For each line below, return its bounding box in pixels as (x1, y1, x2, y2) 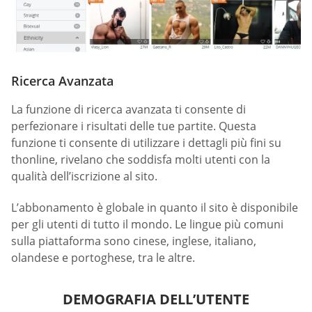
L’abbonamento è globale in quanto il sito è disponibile (11, 200, 298, 216)
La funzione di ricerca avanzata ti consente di (11, 101, 246, 117)
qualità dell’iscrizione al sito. (11, 168, 157, 184)
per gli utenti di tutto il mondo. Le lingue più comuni (11, 217, 283, 233)
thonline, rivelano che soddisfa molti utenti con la (11, 151, 270, 167)
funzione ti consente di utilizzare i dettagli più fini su (11, 134, 281, 150)
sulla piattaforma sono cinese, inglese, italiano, (11, 233, 256, 249)
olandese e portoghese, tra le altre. (11, 250, 195, 266)
